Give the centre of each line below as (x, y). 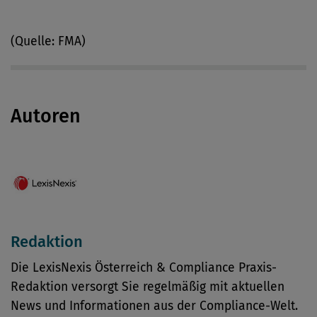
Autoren (46, 116)
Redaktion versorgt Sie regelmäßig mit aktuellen (148, 287)
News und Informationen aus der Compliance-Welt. (154, 306)
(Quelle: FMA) (48, 41)
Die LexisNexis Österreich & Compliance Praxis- (144, 268)
